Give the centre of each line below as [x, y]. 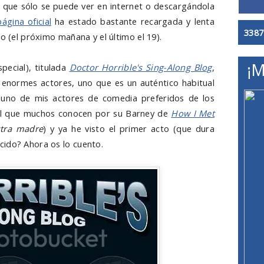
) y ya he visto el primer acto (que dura [129, 128]
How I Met [193, 113]
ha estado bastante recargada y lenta [133, 21]
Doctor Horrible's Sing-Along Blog [141, 67]
